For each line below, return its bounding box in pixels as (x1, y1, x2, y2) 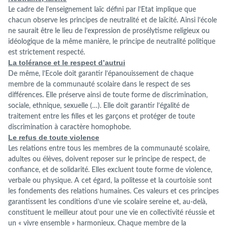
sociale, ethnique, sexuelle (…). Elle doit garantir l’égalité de (8, 102, 189, 110)
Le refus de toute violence (8, 133, 99, 142)
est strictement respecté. (8, 48, 85, 56)
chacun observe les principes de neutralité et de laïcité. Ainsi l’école (8, 16, 217, 24)
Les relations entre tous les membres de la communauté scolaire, (8, 145, 210, 153)
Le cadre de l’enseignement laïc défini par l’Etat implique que (8, 6, 196, 14)
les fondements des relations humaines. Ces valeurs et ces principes (8, 187, 219, 195)
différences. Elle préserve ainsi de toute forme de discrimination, (8, 91, 208, 99)
